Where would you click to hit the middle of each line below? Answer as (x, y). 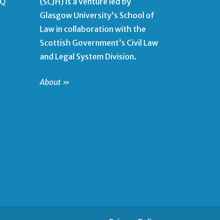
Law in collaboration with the (93, 29)
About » (55, 82)
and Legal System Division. (88, 56)
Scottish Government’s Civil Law (99, 42)
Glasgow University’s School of (97, 15)
